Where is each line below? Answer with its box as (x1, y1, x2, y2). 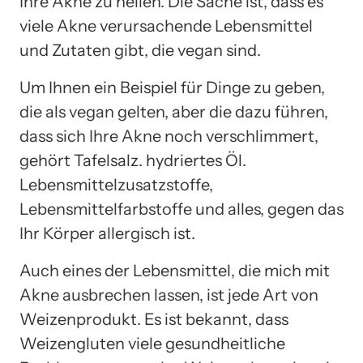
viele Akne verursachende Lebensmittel (19, 15, 313, 36)
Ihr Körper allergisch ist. (19, 223, 195, 243)
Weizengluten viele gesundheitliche (19, 333, 285, 353)
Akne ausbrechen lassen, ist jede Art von (19, 284, 318, 305)
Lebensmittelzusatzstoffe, (19, 174, 213, 194)
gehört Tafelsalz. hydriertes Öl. (19, 150, 246, 170)
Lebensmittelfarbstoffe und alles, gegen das (19, 199, 344, 219)
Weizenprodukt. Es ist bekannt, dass (19, 309, 288, 329)
